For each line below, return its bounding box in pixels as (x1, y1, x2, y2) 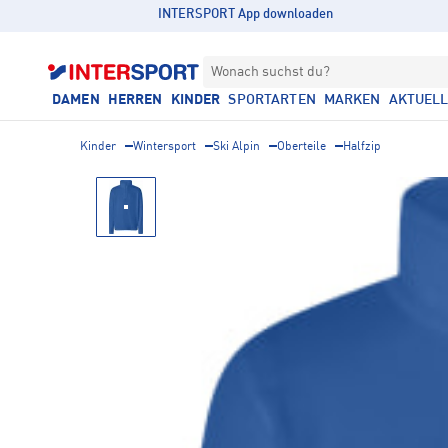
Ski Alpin (213, 141, 260, 153)
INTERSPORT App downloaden (158, 8, 334, 21)
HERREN (107, 93, 163, 107)
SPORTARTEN (228, 93, 316, 107)
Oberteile (277, 141, 326, 153)
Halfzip (343, 141, 381, 153)
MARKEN (323, 93, 381, 107)
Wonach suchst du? (211, 65, 330, 79)
